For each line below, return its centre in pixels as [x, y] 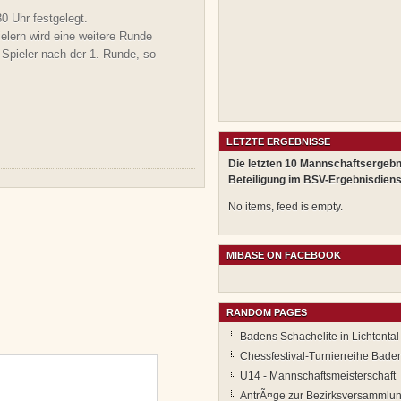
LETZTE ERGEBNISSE [278, 142]
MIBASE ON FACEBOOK [284, 256]
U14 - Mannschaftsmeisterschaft [318, 376]
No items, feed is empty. [286, 207]
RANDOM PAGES [267, 313]
